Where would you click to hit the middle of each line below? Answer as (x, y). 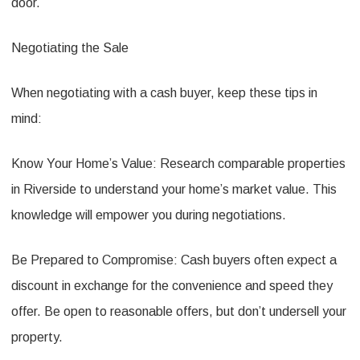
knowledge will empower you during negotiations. (149, 215)
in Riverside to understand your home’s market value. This (174, 189)
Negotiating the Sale (70, 48)
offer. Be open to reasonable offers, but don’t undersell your (179, 311)
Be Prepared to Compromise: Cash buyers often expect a (174, 260)
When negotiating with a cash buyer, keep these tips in (164, 93)
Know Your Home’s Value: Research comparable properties (178, 164)
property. (37, 337)
